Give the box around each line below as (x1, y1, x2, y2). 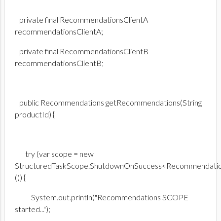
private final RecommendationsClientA (15, 14, 148, 24)
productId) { (15, 109, 55, 119)
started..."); (15, 204, 50, 214)
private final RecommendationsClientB (15, 46, 148, 56)
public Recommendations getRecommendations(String (15, 97, 202, 107)
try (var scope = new (15, 148, 94, 158)
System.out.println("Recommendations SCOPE (15, 192, 188, 202)
